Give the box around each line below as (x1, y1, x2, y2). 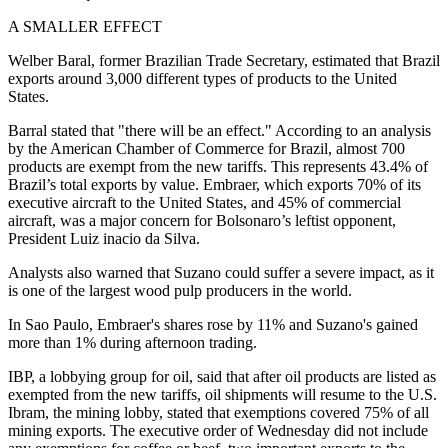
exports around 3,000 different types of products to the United (8, 69, 397, 87)
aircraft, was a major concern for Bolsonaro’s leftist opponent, (8, 211, 396, 229)
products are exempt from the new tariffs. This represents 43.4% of (8, 157, 428, 175)
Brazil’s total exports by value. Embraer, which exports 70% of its (8, 175, 421, 193)
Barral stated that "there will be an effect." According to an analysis (8, 121, 431, 139)
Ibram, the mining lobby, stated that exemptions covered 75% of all (8, 403, 429, 421)
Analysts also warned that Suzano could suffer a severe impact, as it (8, 263, 434, 281)
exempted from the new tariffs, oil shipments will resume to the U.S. (8, 385, 437, 403)
